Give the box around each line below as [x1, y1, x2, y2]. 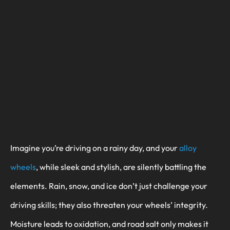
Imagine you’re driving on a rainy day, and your [10, 143, 179, 154]
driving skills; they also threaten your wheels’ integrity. [10, 200, 208, 210]
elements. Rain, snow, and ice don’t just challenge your [10, 181, 207, 191]
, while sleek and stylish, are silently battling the [36, 162, 206, 172]
